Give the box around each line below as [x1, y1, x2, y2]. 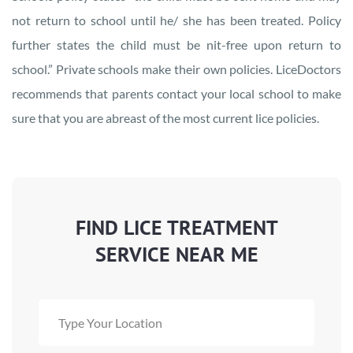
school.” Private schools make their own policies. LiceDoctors [12, 61, 341, 76]
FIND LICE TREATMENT [75, 214, 278, 240]
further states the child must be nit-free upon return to [12, 36, 341, 52]
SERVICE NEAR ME [95, 240, 258, 267]
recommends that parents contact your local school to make [12, 85, 341, 101]
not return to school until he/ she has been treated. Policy [12, 12, 341, 28]
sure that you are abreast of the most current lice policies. [12, 110, 331, 125]
